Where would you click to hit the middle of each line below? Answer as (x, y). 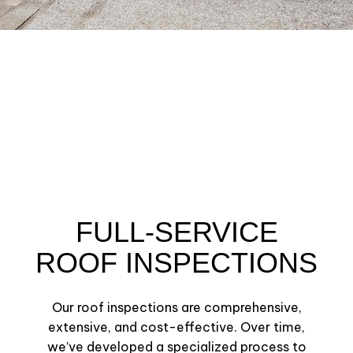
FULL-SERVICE (176, 232)
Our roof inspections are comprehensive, (176, 308)
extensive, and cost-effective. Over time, (176, 327)
